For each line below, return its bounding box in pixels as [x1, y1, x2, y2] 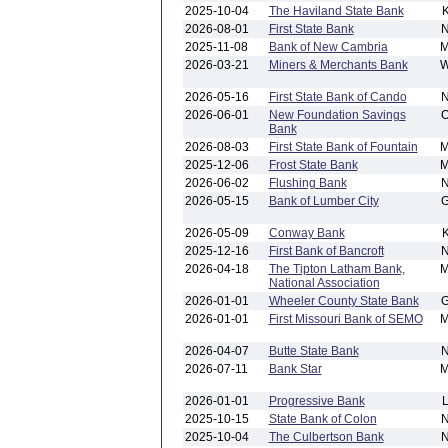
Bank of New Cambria [268, 40, 388, 54]
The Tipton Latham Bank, [268, 262, 405, 276]
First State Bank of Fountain [268, 140, 418, 154]
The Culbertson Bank [268, 430, 384, 444]
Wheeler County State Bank [268, 294, 419, 308]
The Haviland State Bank [268, 4, 404, 18]
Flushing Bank [268, 176, 347, 190]
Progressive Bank [268, 394, 365, 408]
